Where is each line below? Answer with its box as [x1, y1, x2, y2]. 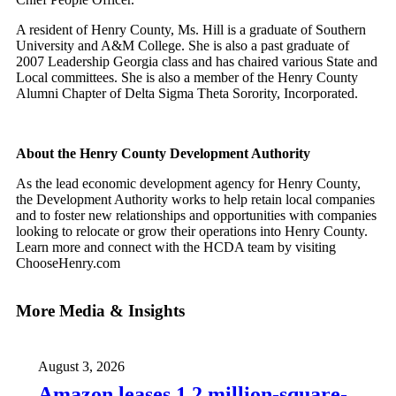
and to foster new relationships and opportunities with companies [16, 207, 377, 223]
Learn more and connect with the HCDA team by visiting [16, 239, 336, 255]
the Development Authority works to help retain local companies [16, 191, 375, 207]
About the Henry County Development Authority [16, 145, 310, 161]
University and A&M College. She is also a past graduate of [16, 37, 349, 53]
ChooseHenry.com [16, 255, 120, 270]
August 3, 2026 [38, 358, 125, 374]
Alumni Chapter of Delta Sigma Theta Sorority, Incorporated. [16, 85, 358, 101]
